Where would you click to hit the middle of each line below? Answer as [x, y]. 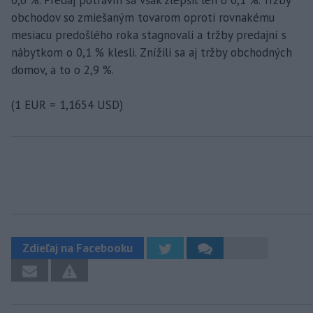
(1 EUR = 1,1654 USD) [67, 105]
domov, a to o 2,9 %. [63, 70]
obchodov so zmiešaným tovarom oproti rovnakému [143, 18]
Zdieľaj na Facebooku [78, 248]
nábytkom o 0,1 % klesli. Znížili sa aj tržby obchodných [152, 53]
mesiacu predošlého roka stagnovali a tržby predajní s [149, 35]
